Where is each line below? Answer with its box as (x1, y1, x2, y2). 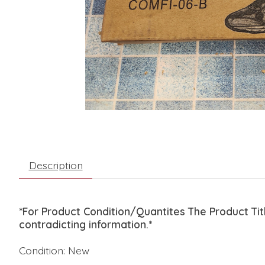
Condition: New (19, 244, 89, 257)
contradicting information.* (19, 218, 152, 231)
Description (28, 159, 83, 172)
